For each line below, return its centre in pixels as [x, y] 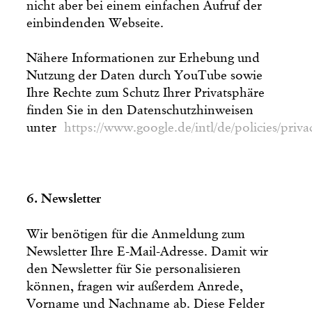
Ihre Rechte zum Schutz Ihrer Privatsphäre [146, 93]
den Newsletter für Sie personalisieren [134, 269]
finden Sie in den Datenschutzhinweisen [140, 110]
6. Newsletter [64, 198]
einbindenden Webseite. [95, 23]
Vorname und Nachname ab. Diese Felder [146, 304]
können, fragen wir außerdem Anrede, [135, 286]
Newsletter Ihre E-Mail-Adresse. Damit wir [148, 251]
